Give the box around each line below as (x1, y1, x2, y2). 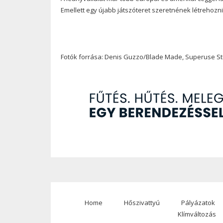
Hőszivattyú (123, 198, 160, 207)
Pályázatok (181, 198, 215, 207)
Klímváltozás (178, 209, 216, 219)
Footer (58, 206, 86, 221)
